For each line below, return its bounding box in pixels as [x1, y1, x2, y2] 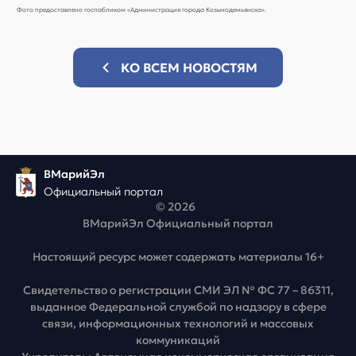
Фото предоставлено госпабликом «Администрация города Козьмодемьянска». [17, 6, 266, 14]
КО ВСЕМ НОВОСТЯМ [121, 60, 257, 76]
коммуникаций [136, 333, 220, 348]
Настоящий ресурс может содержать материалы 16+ [32, 250, 324, 265]
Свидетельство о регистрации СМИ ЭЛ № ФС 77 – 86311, [22, 283, 334, 298]
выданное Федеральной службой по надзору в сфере [29, 300, 327, 315]
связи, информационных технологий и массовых [42, 316, 314, 331]
